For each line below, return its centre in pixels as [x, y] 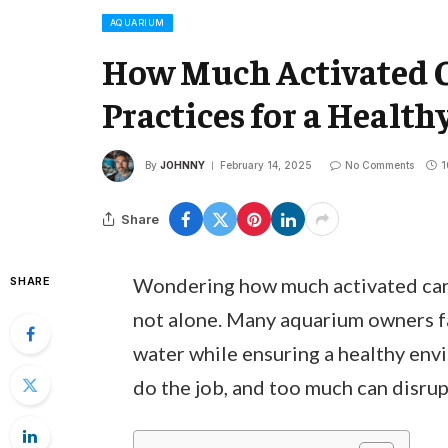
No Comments [379, 164]
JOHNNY [182, 164]
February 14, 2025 [266, 164]
